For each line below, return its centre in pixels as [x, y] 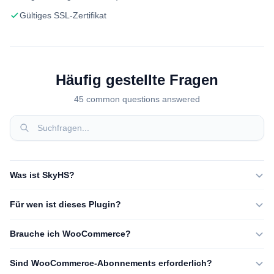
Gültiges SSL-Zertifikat [63, 15]
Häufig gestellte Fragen [137, 80]
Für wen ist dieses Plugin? [65, 204]
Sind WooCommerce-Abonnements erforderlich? [111, 263]
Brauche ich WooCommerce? [70, 234]
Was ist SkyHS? [42, 175]
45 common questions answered [137, 99]
